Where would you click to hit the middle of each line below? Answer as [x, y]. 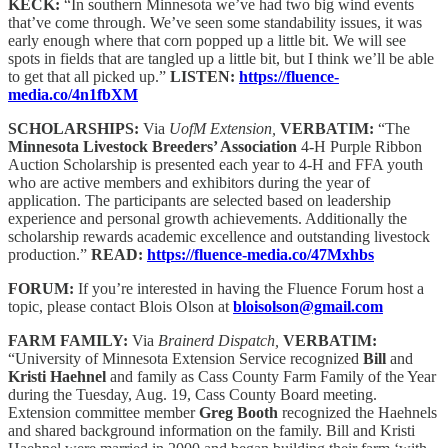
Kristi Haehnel [57, 376]
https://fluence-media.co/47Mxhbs [260, 254]
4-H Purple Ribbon [359, 146]
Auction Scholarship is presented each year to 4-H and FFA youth [215, 164]
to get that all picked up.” [89, 76]
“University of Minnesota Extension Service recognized [185, 358]
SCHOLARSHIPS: [75, 128]
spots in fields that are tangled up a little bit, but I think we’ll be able [221, 58]
